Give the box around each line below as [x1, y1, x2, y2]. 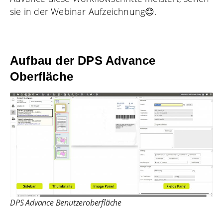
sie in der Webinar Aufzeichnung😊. [10, 5, 157, 17]
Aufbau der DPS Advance [10, 53, 156, 67]
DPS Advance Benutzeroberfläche [10, 197, 121, 208]
